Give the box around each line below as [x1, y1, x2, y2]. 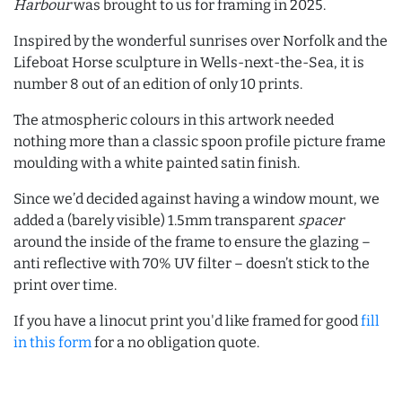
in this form [13, 334, 92, 351]
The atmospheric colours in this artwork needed [13, 111, 334, 128]
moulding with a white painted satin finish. [13, 154, 300, 171]
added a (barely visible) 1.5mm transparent [13, 212, 298, 229]
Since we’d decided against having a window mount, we [13, 190, 380, 207]
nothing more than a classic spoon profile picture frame [13, 133, 386, 150]
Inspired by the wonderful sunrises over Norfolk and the [13, 32, 388, 49]
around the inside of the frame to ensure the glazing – [13, 233, 371, 250]
